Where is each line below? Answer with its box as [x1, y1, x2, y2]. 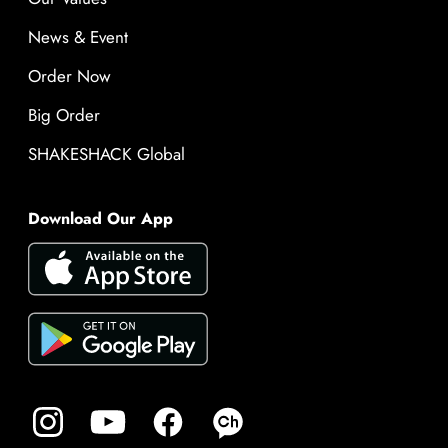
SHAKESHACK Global [28, 141, 185, 166]
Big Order [28, 102, 100, 127]
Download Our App [28, 206, 173, 230]
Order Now [28, 63, 111, 88]
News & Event [28, 24, 128, 49]
